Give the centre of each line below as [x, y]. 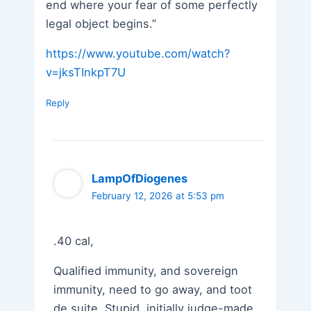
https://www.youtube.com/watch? [138, 53]
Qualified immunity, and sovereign [146, 271]
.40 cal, [74, 241]
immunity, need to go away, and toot [153, 290]
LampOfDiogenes [140, 178]
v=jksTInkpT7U [86, 72]
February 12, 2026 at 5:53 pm [158, 196]
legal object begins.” [101, 23]
